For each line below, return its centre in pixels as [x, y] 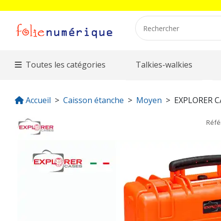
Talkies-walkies [164, 65]
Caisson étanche [93, 100]
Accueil [38, 100]
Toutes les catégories [66, 65]
